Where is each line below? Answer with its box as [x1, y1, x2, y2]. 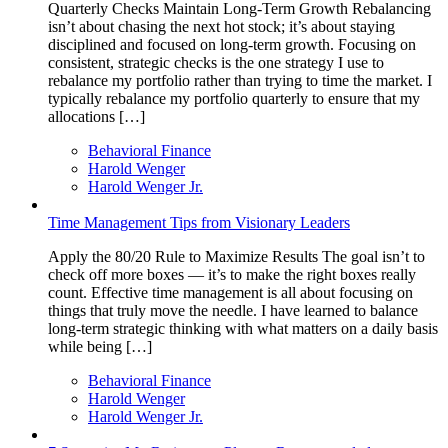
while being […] [48, 337, 152, 355]
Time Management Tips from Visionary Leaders [48, 213, 350, 231]
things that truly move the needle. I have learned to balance [48, 301, 418, 319]
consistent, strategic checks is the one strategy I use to [48, 53, 384, 71]
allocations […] [48, 107, 145, 125]
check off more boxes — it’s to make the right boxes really [48, 265, 416, 283]
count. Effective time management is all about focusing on [48, 283, 413, 301]
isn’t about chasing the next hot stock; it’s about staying [48, 17, 395, 35]
